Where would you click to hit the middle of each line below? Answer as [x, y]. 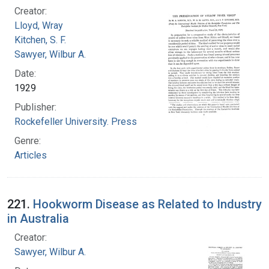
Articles [31, 155]
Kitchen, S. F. [40, 40]
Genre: [28, 141]
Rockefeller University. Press [76, 121]
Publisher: [35, 107]
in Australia [38, 218]
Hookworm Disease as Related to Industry [147, 204]
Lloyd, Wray [39, 25]
